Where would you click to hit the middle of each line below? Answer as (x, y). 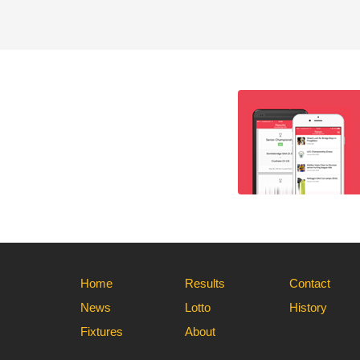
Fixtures (102, 331)
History (308, 307)
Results (205, 283)
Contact (310, 283)
